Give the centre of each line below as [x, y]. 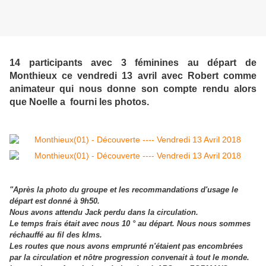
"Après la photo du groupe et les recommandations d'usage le [124, 189]
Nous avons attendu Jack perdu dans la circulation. [104, 212]
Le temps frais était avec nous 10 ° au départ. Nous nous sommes [130, 223]
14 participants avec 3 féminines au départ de [133, 62]
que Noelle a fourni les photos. [79, 101]
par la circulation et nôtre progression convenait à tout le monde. [129, 257]
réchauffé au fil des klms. [56, 235]
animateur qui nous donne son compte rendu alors [133, 88]
